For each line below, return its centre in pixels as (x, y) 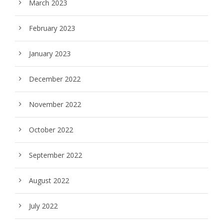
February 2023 (52, 28)
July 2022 (43, 206)
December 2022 (55, 79)
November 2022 (55, 104)
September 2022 (56, 155)
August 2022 (49, 180)
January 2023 (50, 54)
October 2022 (51, 130)
